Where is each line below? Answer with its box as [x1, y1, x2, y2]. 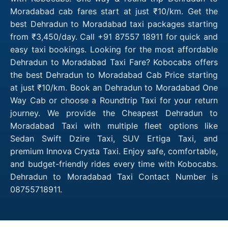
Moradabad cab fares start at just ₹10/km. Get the [10, 6, 218, 16]
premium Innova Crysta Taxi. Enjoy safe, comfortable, [10, 146, 218, 156]
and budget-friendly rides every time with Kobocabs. [10, 158, 218, 169]
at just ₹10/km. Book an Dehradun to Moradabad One [10, 82, 218, 93]
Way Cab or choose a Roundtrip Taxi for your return [10, 95, 218, 105]
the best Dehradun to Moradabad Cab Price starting [10, 69, 218, 80]
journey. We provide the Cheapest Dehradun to [10, 107, 218, 118]
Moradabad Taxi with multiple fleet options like [10, 120, 218, 131]
